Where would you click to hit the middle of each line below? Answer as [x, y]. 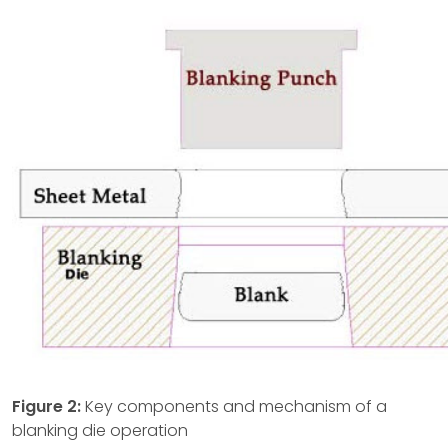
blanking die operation [100, 431]
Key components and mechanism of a [234, 407]
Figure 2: [46, 407]
